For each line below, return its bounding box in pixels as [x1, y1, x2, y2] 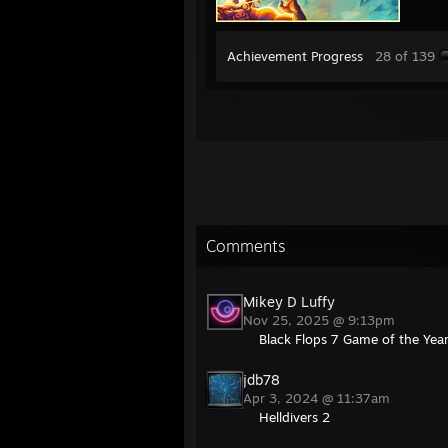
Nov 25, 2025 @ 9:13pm [243, 312, 399, 328]
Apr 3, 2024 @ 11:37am [243, 390, 394, 406]
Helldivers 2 [259, 409, 330, 425]
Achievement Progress [227, 48, 363, 64]
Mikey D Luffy [243, 293, 335, 310]
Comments [206, 236, 286, 256]
